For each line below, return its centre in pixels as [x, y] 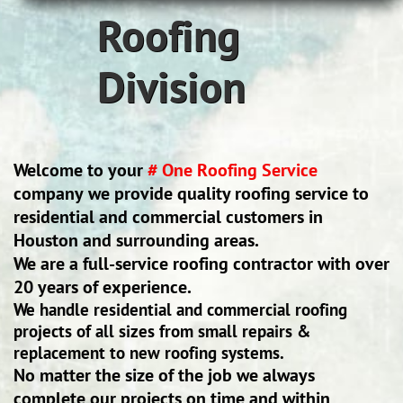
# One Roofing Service [233, 170]
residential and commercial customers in [168, 217]
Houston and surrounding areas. [136, 240]
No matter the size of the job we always [164, 375]
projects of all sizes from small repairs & [162, 331]
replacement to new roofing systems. [149, 353]
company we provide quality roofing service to [191, 193]
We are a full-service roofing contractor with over [201, 264]
